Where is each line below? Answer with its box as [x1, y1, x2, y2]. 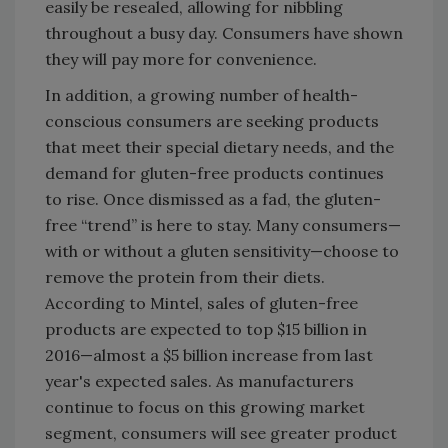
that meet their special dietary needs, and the [45, 137, 394, 157]
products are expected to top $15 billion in [45, 319, 367, 339]
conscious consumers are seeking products [45, 111, 379, 131]
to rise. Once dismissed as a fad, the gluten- [45, 189, 381, 209]
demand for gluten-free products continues [45, 163, 384, 183]
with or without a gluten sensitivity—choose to [45, 241, 399, 261]
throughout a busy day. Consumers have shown [45, 23, 403, 43]
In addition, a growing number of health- [45, 85, 358, 105]
